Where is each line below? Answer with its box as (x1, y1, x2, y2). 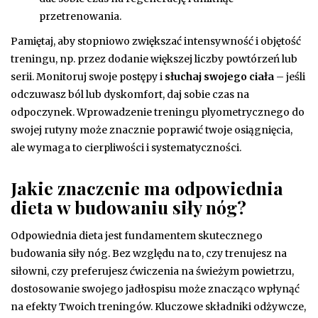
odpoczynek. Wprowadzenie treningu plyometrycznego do (11, 105, 305, 119)
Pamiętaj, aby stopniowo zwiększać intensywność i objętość (11, 34, 301, 48)
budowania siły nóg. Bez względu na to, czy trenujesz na (11, 246, 287, 260)
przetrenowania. (39, 9, 121, 23)
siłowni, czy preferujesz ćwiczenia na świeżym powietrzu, (11, 264, 294, 278)
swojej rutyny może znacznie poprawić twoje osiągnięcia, (11, 123, 292, 136)
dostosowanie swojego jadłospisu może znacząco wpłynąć (11, 282, 300, 295)
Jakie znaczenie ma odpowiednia (11, 175, 283, 199)
